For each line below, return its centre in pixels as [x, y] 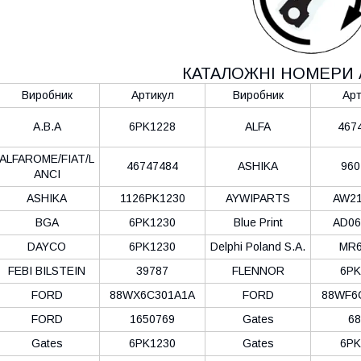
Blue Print [258, 222]
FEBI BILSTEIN [47, 270]
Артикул [152, 95]
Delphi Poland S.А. [258, 246]
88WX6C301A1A [152, 295]
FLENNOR [258, 270]
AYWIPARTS [258, 198]
